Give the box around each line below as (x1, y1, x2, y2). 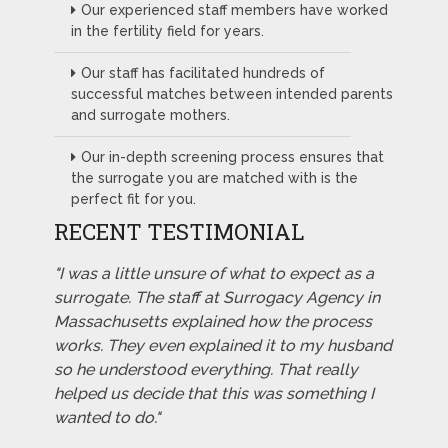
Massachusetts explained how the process (53, 312, 372, 332)
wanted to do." (53, 408, 160, 428)
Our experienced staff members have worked (80, 2, 388, 19)
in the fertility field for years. (70, 23, 264, 40)
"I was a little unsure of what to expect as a (53, 264, 374, 284)
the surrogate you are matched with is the (70, 170, 358, 187)
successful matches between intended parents (70, 86, 393, 103)
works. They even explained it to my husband (53, 336, 392, 356)
